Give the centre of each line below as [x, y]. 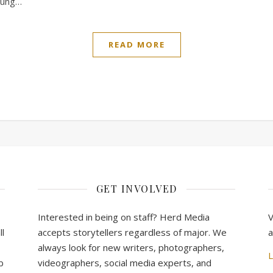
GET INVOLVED [136, 189]
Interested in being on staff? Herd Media [124, 217]
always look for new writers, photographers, [131, 247]
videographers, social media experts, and [125, 263]
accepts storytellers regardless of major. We [132, 232]
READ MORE [136, 44]
